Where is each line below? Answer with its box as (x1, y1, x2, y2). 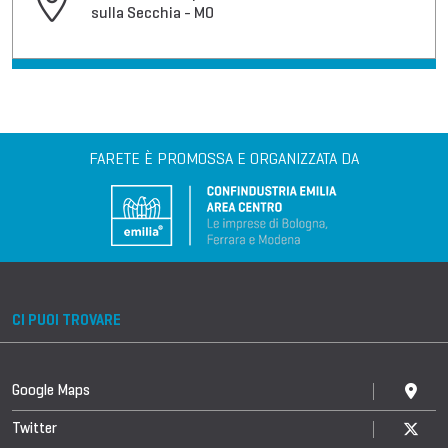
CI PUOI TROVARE (12, 311, 121, 329)
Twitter (12, 419, 57, 437)
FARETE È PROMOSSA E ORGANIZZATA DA (89, 149, 359, 168)
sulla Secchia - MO (91, 3, 214, 22)
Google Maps (12, 381, 90, 399)
